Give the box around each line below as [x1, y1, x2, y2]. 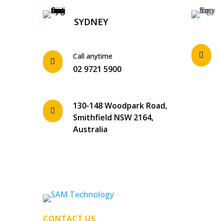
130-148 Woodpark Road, [73, 100, 168, 111]
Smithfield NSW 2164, [73, 112, 154, 123]
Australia [73, 124, 108, 135]
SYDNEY [74, 16, 109, 28]
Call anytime [73, 51, 113, 61]
